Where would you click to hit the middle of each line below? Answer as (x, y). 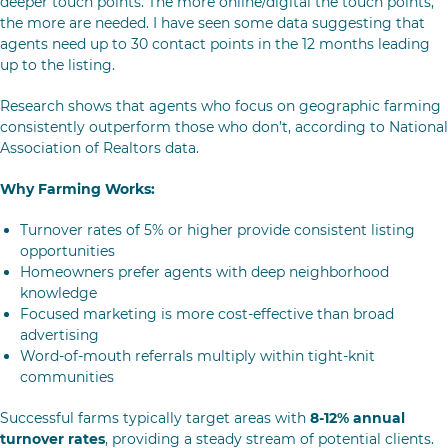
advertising (59, 335)
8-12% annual (357, 418)
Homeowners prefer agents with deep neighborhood (204, 272)
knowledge (58, 293)
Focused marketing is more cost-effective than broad (207, 314)
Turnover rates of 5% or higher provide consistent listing (217, 230)
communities (67, 377)
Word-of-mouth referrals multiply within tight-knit (197, 356)
